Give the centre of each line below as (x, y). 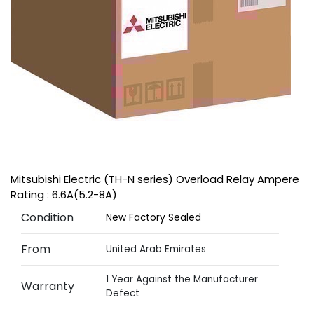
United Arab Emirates (156, 249)
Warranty (48, 286)
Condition (47, 218)
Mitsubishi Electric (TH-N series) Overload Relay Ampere (155, 179)
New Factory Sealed (154, 218)
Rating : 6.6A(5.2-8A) (64, 194)
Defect (123, 293)
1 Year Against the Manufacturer (182, 279)
